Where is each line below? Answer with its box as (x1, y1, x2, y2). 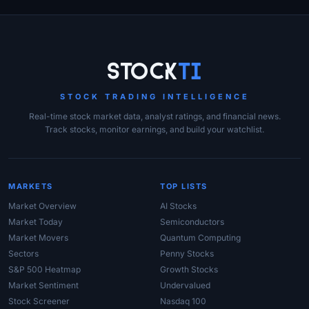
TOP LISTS (160, 181, 208, 192)
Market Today (8, 217, 63, 228)
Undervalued (160, 280, 210, 291)
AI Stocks (160, 201, 197, 212)
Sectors (8, 248, 39, 259)
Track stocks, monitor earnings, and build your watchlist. (45, 124, 264, 135)
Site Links (8, 56, 87, 77)
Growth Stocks (160, 264, 218, 275)
